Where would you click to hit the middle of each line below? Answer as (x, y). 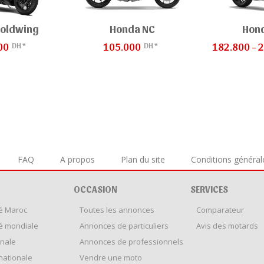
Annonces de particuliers (124, 226)
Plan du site (143, 160)
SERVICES (209, 189)
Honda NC (132, 29)
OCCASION (95, 189)
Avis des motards (227, 226)
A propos (77, 160)
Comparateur (220, 210)
